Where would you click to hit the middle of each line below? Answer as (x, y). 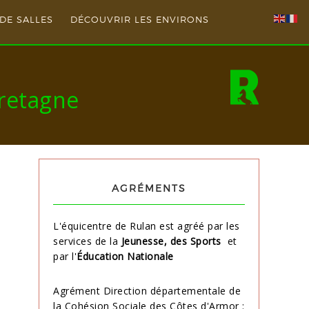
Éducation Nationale (125, 256)
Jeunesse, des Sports (172, 241)
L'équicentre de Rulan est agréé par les (147, 226)
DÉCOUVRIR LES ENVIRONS (139, 19)
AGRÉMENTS (149, 188)
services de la (87, 241)
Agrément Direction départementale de (147, 291)
